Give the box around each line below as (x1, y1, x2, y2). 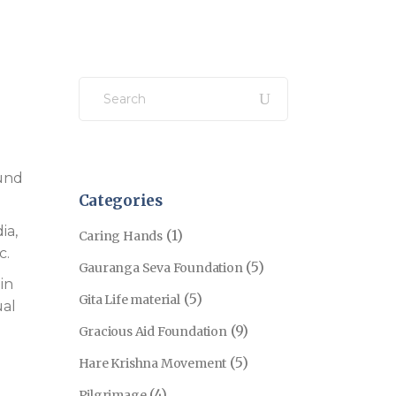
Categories (78, 191, 163, 210)
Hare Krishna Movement (78, 355, 227, 371)
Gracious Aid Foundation (78, 324, 227, 339)
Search (77, 73, 131, 93)
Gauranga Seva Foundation (78, 260, 243, 276)
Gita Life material (78, 292, 180, 308)
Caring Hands (78, 228, 163, 244)
